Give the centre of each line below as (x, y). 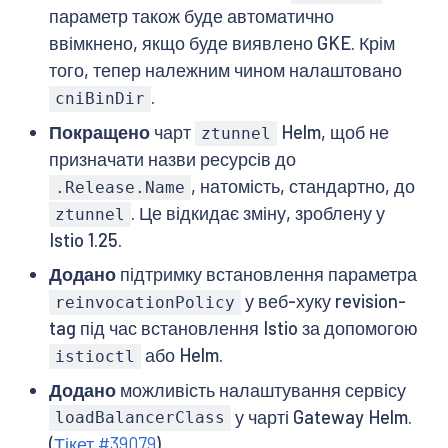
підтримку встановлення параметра (266, 274)
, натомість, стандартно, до (303, 185)
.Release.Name (119, 187)
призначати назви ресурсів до (172, 158)
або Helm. (182, 355)
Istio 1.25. (85, 239)
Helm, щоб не (333, 131)
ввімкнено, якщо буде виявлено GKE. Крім (221, 43)
